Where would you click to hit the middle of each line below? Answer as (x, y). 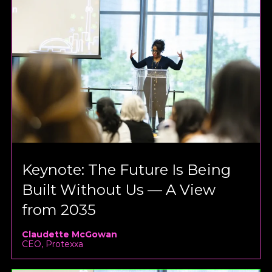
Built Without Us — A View (119, 190)
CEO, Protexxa (53, 244)
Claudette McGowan (70, 235)
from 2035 (59, 210)
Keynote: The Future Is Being (126, 170)
